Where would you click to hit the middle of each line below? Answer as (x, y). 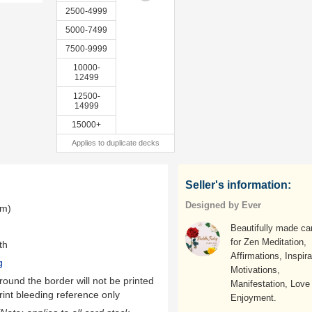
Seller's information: (238, 185)
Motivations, (255, 270)
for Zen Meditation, (268, 242)
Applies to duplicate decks (116, 143)
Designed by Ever (223, 205)
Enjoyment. (253, 298)
